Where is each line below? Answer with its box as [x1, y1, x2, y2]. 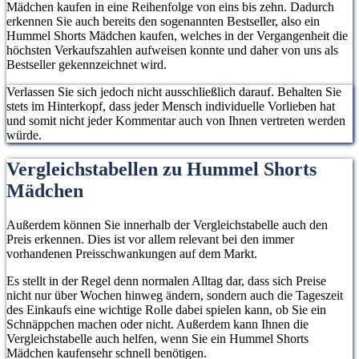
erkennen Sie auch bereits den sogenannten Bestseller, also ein [6, 14, 320, 29]
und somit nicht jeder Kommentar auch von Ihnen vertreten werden [6, 114, 345, 128]
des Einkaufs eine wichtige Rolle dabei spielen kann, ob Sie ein [6, 303, 326, 317]
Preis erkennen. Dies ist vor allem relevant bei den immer [6, 232, 294, 247]
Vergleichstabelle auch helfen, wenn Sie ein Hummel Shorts [6, 332, 309, 346]
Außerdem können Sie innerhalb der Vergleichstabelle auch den [6, 218, 328, 232]
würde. [6, 128, 42, 143]
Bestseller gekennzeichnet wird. [6, 58, 167, 72]
